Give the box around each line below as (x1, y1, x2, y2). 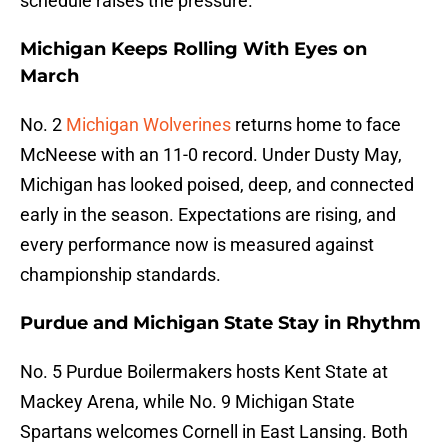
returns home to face (235, 114, 401, 136)
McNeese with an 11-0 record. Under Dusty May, (20, 144, 402, 166)
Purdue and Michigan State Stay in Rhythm (20, 312, 421, 335)
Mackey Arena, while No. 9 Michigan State (20, 391, 355, 413)
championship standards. (20, 264, 221, 286)
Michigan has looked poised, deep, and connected (20, 174, 414, 196)
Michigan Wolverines (66, 114, 235, 136)
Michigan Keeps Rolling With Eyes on (20, 38, 367, 61)
